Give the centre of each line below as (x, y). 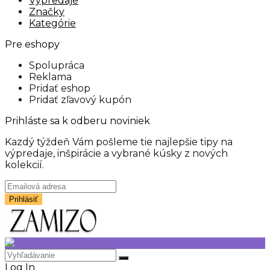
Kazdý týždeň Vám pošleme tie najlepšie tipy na (119, 142)
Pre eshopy (32, 44)
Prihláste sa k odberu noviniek (77, 121)
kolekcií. (24, 165)
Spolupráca (57, 65)
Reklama (50, 77)
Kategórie (52, 23)
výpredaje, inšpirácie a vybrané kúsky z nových (116, 153)
